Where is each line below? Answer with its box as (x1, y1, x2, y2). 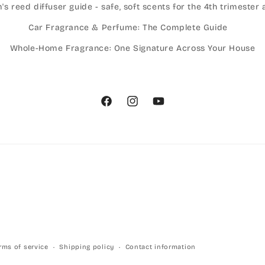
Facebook (99, 102, 141, 113)
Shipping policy (59, 243, 114, 251)
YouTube (151, 102, 188, 113)
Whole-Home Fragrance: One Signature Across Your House (9, 43, 256, 54)
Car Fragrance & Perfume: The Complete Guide (28, 22, 228, 33)
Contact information (125, 243, 196, 251)
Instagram (125, 102, 169, 113)
